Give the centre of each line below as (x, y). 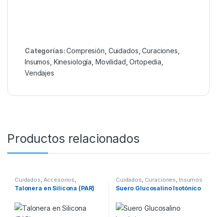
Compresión (85, 50)
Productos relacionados (73, 138)
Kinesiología (73, 62)
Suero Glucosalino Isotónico (158, 188)
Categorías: (46, 50)
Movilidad (110, 62)
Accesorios (59, 179)
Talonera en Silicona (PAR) (54, 188)
